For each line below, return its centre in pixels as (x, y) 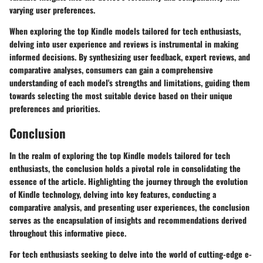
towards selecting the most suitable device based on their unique (121, 96)
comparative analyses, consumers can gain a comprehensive (111, 70)
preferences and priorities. (55, 109)
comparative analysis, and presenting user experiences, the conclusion (129, 207)
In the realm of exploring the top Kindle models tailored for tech (120, 155)
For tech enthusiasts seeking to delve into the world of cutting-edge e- (131, 254)
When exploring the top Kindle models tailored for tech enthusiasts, (125, 31)
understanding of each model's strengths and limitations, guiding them (130, 83)
